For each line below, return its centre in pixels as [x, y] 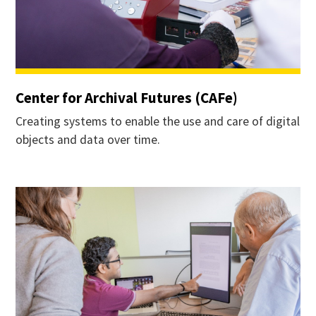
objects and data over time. [87, 139]
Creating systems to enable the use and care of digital [157, 121]
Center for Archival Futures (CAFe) [126, 97]
